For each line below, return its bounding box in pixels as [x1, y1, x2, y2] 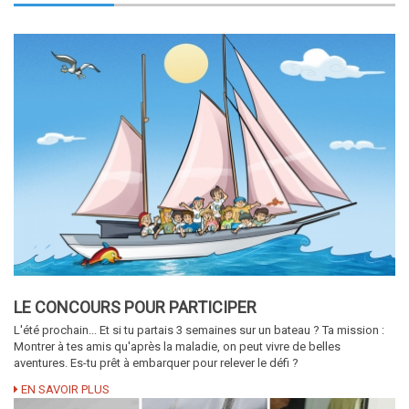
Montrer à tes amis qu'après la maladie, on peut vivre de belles [14, 340, 341, 354]
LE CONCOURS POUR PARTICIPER [14, 298, 257, 318]
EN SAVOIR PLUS [18, 383, 110, 397]
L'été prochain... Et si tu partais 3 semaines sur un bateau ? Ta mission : [14, 323, 384, 338]
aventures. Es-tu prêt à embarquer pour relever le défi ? [14, 356, 299, 371]
